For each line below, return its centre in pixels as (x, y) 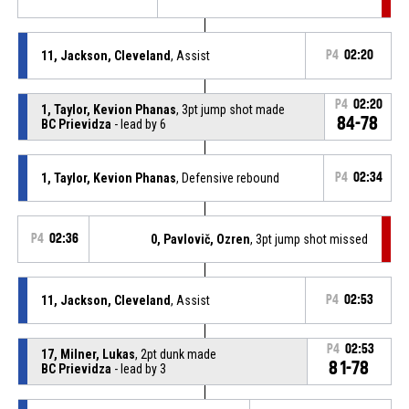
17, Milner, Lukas (88, 354)
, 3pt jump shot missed (309, 239)
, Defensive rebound (227, 178)
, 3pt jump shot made (230, 109)
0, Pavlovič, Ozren (201, 239)
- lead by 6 (138, 124)
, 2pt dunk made (175, 354)
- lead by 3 (138, 368)
